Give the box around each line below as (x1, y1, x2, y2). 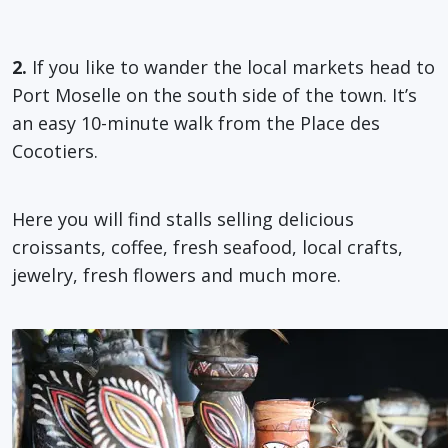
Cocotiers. (12, 138, 98, 163)
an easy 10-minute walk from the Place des (12, 110, 380, 135)
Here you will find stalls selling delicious (12, 206, 354, 231)
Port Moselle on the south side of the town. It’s (12, 82, 417, 107)
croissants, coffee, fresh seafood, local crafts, (12, 234, 403, 259)
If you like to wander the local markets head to (27, 54, 435, 79)
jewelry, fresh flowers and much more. (12, 262, 341, 287)
